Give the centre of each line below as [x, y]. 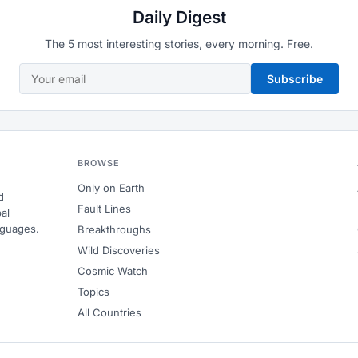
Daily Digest [179, 17]
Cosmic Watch [112, 271]
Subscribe [295, 79]
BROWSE [99, 163]
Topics [93, 292]
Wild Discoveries [118, 250]
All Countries [109, 312]
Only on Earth [111, 188]
